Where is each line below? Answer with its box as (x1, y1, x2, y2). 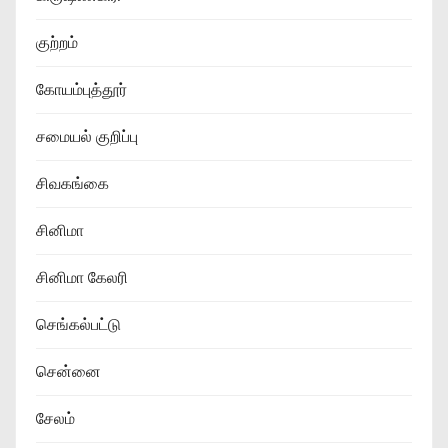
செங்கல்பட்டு (36, 312, 121, 336)
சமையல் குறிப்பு (36, 124, 138, 148)
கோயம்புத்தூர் (36, 77, 127, 101)
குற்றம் (36, 30, 78, 54)
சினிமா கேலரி (36, 265, 128, 289)
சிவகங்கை (36, 171, 109, 195)
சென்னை (36, 359, 101, 383)
